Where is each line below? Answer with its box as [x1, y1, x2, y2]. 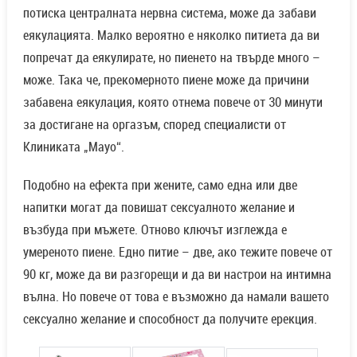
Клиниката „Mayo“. [22, 138, 124, 156]
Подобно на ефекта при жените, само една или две [22, 176, 297, 194]
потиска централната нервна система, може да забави [22, 4, 316, 22]
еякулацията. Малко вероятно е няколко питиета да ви [22, 26, 320, 45]
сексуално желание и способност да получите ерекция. [22, 310, 317, 328]
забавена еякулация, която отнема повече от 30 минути [22, 93, 323, 112]
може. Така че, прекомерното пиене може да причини [22, 71, 309, 89]
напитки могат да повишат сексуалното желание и [22, 198, 295, 217]
